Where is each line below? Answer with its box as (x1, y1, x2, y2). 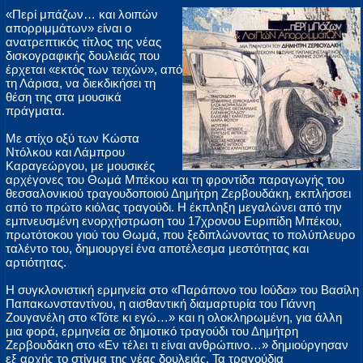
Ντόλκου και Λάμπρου (6, 145, 125, 160)
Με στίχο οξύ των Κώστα (6, 131, 139, 146)
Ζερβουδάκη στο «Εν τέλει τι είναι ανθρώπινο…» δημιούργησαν (6, 338, 348, 352)
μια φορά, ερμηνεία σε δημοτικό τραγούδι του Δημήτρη (6, 324, 298, 339)
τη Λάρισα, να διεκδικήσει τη (6, 76, 156, 91)
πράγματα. (6, 104, 65, 118)
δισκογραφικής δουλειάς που (6, 49, 160, 63)
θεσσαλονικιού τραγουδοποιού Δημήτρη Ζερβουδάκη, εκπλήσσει (6, 186, 351, 201)
